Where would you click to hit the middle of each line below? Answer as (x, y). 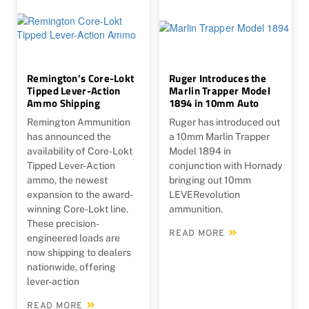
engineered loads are (73, 238)
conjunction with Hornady (226, 165)
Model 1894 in (200, 151)
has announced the (69, 136)
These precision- (63, 223)
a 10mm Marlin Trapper (219, 136)
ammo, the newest (67, 180)
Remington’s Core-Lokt (81, 78)
